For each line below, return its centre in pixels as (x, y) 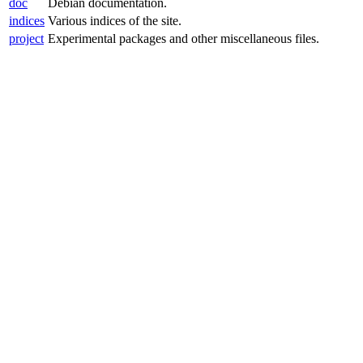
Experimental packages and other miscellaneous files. (184, 38)
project (26, 38)
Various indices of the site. (115, 20)
